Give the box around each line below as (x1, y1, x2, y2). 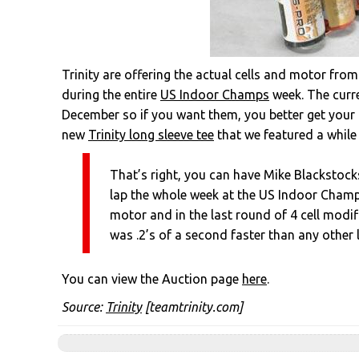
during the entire (62, 87, 160, 102)
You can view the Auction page (62, 272, 242, 286)
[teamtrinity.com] (142, 300, 243, 314)
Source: (62, 300, 106, 314)
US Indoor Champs (160, 87, 269, 102)
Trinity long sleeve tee (88, 127, 214, 142)
